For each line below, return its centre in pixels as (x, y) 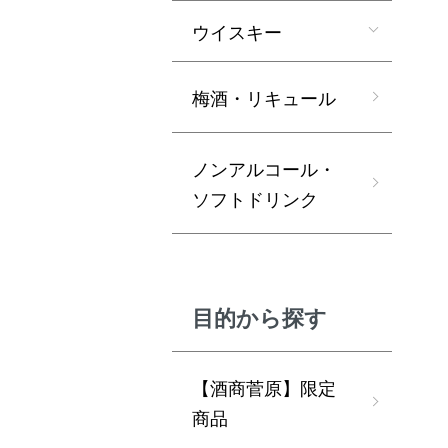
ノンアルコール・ (264, 168)
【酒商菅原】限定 (264, 387)
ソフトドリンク (255, 198)
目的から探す (259, 317)
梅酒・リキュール (264, 97)
